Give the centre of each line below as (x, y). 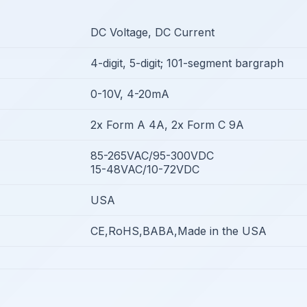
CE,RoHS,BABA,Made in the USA (179, 231)
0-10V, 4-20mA (130, 94)
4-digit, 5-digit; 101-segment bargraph (187, 63)
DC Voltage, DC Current (152, 32)
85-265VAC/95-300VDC (152, 156)
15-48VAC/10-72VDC (145, 169)
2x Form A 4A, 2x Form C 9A (167, 125)
